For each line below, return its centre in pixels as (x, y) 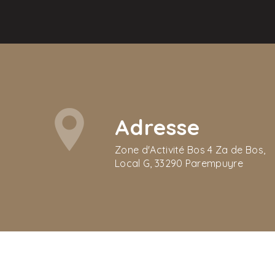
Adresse (157, 127)
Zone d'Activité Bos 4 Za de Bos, (190, 150)
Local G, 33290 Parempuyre (179, 163)
